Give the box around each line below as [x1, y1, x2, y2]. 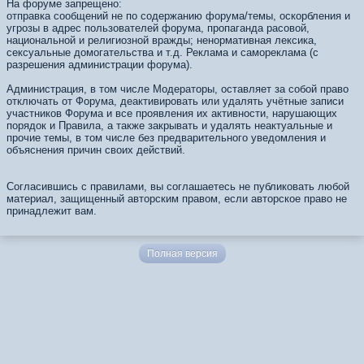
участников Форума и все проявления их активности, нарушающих [6, 107, 337, 119]
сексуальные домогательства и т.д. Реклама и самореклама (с [6, 46, 318, 58]
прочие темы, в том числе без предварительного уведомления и [6, 132, 326, 144]
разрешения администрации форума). [6, 58, 193, 71]
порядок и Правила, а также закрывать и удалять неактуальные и [6, 119, 332, 132]
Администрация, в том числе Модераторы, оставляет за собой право [6, 83, 349, 95]
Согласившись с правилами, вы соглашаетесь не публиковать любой [6, 180, 349, 193]
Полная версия [146, 248, 218, 259]
